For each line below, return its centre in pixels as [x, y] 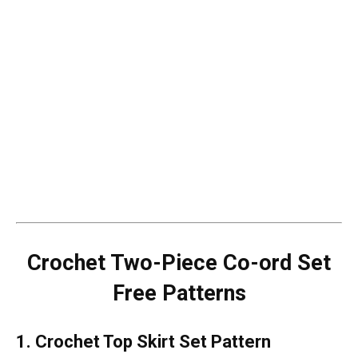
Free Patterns [179, 293]
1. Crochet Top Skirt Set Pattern [143, 341]
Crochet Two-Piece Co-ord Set [179, 263]
